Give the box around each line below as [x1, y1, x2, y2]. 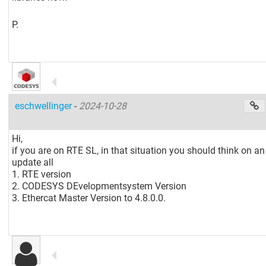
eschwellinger [15, 100, 75, 112]
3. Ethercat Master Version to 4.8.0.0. [12, 192, 166, 204]
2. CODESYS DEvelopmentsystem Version [12, 180, 187, 192]
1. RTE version [12, 168, 72, 180]
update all [12, 156, 54, 168]
